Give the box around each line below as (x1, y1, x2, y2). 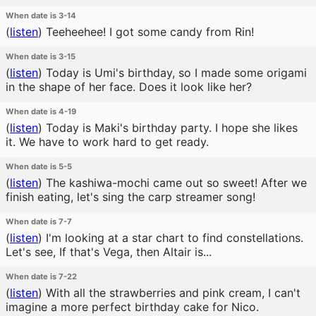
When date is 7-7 (6, 217, 72, 226)
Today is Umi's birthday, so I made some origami (42, 66, 307, 80)
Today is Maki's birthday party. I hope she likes (42, 121, 298, 135)
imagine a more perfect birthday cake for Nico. (6, 300, 259, 314)
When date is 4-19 (6, 107, 76, 116)
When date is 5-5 (6, 162, 72, 171)
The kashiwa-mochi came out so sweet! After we (42, 176, 307, 190)
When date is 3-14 (6, 11, 76, 20)
